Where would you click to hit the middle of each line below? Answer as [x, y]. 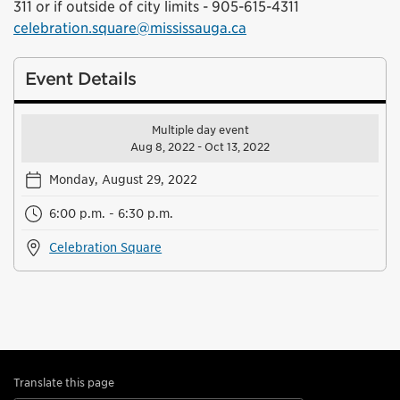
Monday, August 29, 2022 [124, 179]
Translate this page [64, 383]
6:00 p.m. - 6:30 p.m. [112, 213]
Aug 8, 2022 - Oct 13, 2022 [200, 147]
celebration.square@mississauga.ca [130, 28]
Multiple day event [200, 130]
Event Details [81, 79]
